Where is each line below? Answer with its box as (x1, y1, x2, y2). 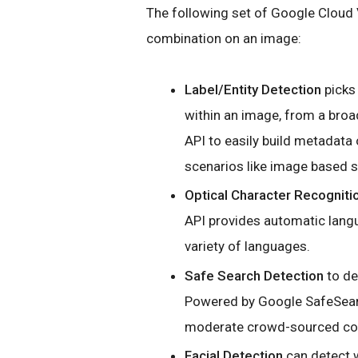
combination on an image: (146, 30, 301, 46)
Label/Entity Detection (185, 82, 321, 97)
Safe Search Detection (185, 267, 324, 284)
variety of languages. (185, 238, 310, 255)
